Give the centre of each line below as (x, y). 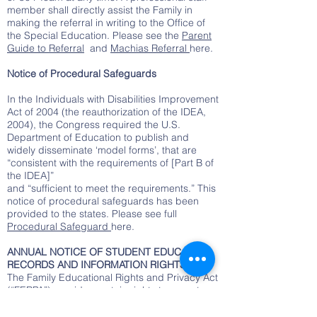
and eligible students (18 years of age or (99, 303)
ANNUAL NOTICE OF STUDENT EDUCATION (108, 252)
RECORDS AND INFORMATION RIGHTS (97, 265)
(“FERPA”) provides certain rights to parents (106, 290)
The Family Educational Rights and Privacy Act (113, 277)
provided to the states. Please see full (92, 214)
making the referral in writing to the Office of (106, 23)
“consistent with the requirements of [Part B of (110, 163)
